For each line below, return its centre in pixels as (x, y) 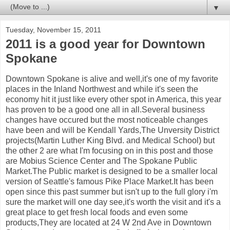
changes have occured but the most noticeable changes (107, 120)
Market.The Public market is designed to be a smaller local (112, 171)
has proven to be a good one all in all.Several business (105, 110)
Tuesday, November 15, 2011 (53, 30)
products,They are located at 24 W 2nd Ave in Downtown (109, 223)
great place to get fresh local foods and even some (97, 213)
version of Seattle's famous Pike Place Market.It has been (110, 182)
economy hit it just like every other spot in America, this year (113, 100)
